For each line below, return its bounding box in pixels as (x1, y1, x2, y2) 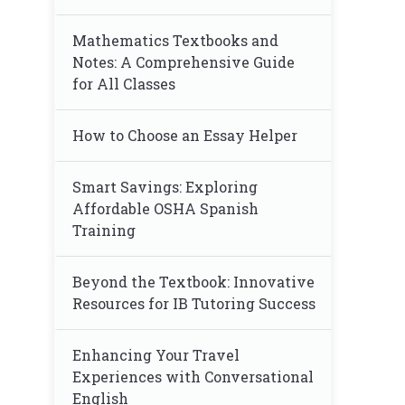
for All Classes (72, 74, 175, 93)
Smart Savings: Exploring (72, 177, 258, 196)
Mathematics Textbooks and (72, 31, 278, 50)
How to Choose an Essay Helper (72, 126, 297, 145)
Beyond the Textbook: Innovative (72, 272, 315, 291)
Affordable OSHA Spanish (72, 199, 259, 218)
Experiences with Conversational (72, 367, 314, 386)
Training (72, 221, 136, 240)
